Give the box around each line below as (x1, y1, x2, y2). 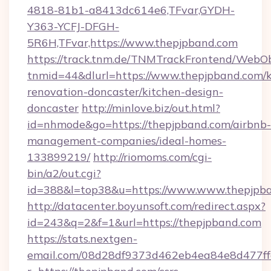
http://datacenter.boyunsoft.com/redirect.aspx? (27, 199, 266, 213)
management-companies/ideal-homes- (27, 134, 226, 148)
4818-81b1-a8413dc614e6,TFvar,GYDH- (27, 3, 235, 17)
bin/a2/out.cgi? (27, 166, 101, 180)
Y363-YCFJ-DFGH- (27, 19, 119, 33)
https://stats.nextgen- (27, 232, 137, 246)
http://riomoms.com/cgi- (93, 150, 212, 164)
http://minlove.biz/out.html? (82, 101, 220, 115)
